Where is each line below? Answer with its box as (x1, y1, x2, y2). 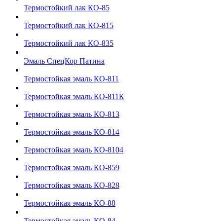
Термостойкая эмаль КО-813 (24, 110, 119, 118)
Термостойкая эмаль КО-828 (24, 181, 119, 189)
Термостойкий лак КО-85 (24, 3, 110, 12)
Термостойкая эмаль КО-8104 (24, 146, 123, 154)
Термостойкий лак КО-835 (24, 39, 113, 47)
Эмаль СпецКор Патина (24, 57, 105, 65)
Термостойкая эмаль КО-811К (24, 92, 124, 101)
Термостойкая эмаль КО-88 (24, 199, 115, 207)
